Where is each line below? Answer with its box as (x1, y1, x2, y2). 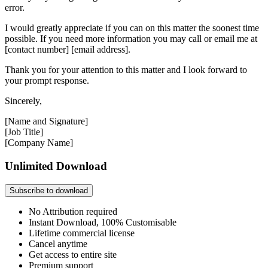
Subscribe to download (10, 185, 88, 195)
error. (5, 2, 27, 13)
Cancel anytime (29, 238, 87, 249)
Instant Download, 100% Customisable (29, 217, 176, 227)
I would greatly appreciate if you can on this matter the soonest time (5, 23, 259, 33)
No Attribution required (29, 206, 117, 217)
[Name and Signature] (5, 116, 88, 127)
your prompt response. (5, 75, 92, 86)
